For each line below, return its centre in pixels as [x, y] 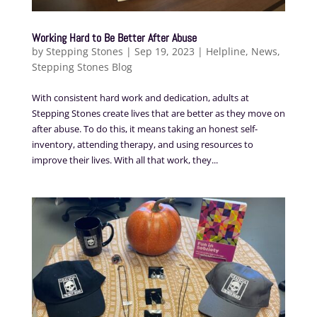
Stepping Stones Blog [82, 67]
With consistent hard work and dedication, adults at [140, 98]
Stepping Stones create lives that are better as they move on [158, 114]
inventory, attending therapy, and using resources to [142, 145]
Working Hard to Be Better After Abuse [114, 38]
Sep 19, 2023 [164, 52]
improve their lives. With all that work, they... [125, 160]
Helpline [225, 52]
